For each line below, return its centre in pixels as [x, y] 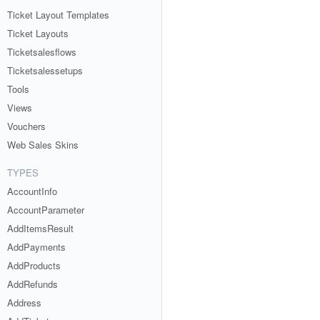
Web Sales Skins [43, 145]
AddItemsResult [40, 228]
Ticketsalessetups [45, 70]
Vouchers [26, 126]
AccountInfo [32, 191]
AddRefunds [32, 284]
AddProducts [34, 265]
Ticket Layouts [38, 33]
